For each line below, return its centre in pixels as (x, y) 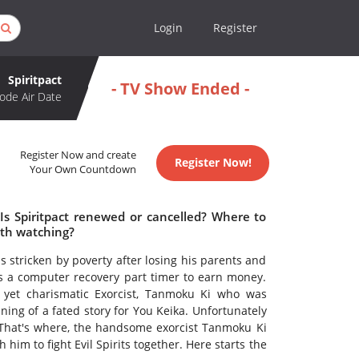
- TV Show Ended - (180, 88)
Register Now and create (79, 155)
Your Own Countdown (83, 170)
